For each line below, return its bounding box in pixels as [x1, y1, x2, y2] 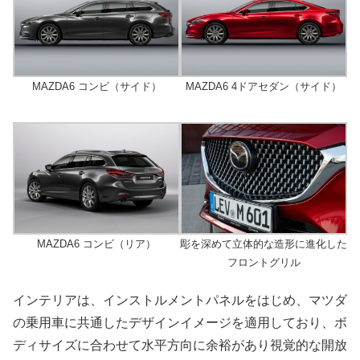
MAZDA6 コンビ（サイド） [31, 80, 162, 93]
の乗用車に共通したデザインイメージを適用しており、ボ [13, 315, 347, 329]
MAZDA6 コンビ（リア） [37, 237, 156, 250]
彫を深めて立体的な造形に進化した [180, 237, 347, 250]
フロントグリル [227, 256, 301, 268]
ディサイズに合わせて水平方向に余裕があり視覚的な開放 [13, 337, 347, 352]
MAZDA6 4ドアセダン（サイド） [186, 80, 342, 93]
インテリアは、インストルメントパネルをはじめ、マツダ [13, 292, 347, 307]
